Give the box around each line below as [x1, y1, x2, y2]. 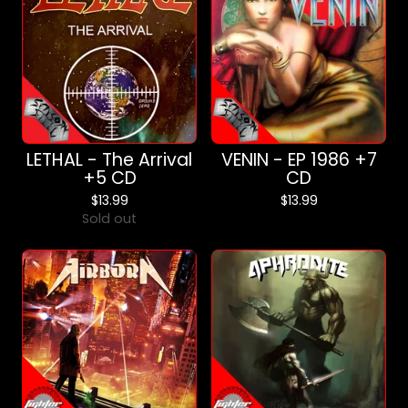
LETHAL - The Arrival [26, 148, 192, 172]
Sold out [82, 209, 137, 228]
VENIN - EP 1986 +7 [220, 148, 377, 172]
